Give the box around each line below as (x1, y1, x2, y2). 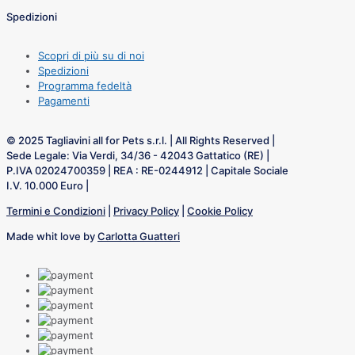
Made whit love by (6, 229, 97, 242)
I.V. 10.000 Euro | (6, 178, 89, 192)
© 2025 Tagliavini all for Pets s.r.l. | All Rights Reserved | (6, 133, 275, 147)
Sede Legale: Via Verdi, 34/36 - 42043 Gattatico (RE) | (6, 148, 269, 162)
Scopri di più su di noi (38, 49, 144, 63)
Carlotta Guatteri (97, 229, 180, 242)
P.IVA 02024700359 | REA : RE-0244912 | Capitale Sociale (6, 163, 288, 177)
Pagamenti (38, 94, 90, 108)
